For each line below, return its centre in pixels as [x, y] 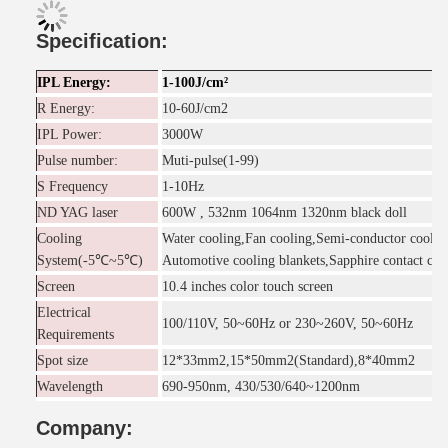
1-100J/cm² [195, 82]
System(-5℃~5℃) [90, 260]
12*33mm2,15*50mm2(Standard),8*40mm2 [288, 360]
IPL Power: [69, 134]
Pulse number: [77, 160]
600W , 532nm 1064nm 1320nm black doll [284, 212]
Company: [84, 428]
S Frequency [72, 186]
